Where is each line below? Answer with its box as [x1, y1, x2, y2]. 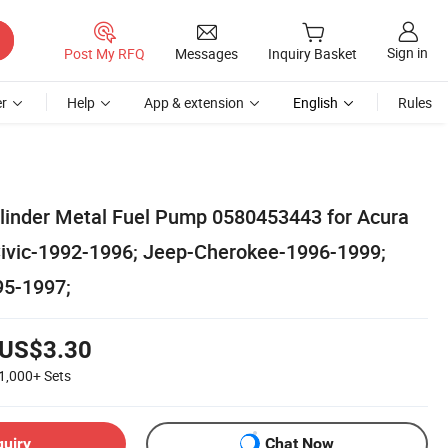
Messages [175, 43, 238, 63]
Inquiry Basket [268, 44, 357, 64]
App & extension [144, 93, 244, 112]
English [293, 93, 338, 112]
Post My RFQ [64, 43, 145, 63]
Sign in [387, 43, 428, 63]
